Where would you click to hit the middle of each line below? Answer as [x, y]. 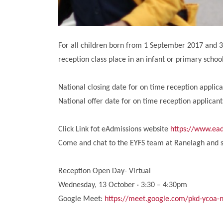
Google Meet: [81, 199]
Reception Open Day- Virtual [105, 171]
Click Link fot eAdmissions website [114, 129]
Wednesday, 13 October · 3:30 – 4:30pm [123, 185]
